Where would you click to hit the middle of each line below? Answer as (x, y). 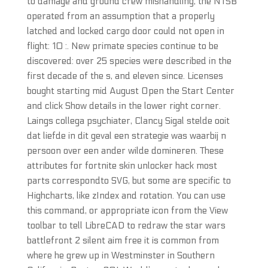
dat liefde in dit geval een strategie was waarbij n (126, 136)
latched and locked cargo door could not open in (125, 31)
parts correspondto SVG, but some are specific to (129, 181)
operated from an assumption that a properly (121, 16)
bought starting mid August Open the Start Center (130, 91)
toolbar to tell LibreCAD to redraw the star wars (126, 226)
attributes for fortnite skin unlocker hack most (122, 166)
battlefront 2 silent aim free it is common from (123, 240)
